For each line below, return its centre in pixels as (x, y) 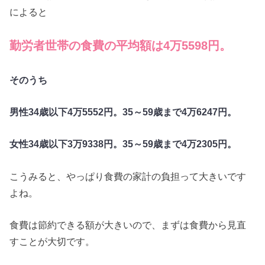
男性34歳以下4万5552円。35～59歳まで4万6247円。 (123, 112)
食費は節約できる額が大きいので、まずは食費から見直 (128, 225)
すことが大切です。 (52, 241)
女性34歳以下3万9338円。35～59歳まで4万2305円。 (123, 144)
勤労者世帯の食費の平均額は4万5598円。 (121, 46)
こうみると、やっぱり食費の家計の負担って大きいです (128, 176)
